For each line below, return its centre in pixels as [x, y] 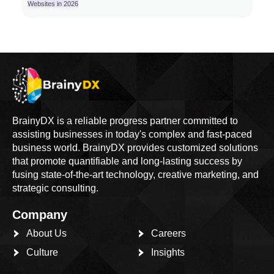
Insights [168, 252]
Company [40, 214]
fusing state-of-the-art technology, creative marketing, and [135, 174]
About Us [46, 233]
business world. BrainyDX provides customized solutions [135, 147]
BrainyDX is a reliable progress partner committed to [125, 120]
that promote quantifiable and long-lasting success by [127, 161]
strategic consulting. [55, 188]
